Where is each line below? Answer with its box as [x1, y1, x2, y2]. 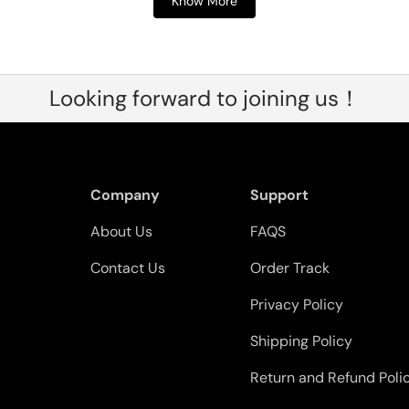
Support [250, 185, 309, 205]
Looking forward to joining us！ [48, 83, 361, 112]
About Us [90, 222, 152, 242]
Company [90, 185, 160, 205]
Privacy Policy [250, 295, 343, 315]
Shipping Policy [250, 331, 352, 351]
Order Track [250, 258, 330, 278]
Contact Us [90, 258, 165, 278]
